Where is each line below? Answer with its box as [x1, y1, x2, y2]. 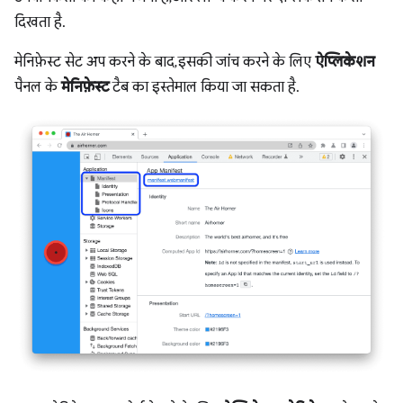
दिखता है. [14, 13, 66, 31]
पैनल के [14, 78, 61, 96]
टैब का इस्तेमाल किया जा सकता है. [109, 78, 300, 96]
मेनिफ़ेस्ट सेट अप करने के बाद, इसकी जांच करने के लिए [14, 53, 315, 71]
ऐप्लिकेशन [315, 53, 375, 71]
